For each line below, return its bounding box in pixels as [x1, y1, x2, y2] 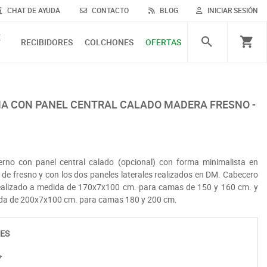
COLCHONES [85, 36, 134, 48]
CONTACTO [90, 5, 129, 15]
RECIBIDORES [21, 36, 73, 48]
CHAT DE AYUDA [5, 5, 60, 15]
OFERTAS [145, 36, 182, 48]
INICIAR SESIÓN [207, 5, 258, 15]
